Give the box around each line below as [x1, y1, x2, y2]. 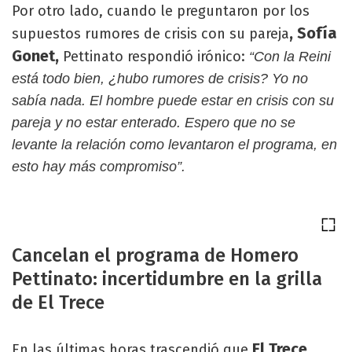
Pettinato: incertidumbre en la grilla [12, 267, 322, 290]
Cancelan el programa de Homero [12, 244, 299, 266]
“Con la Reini [249, 48, 331, 64]
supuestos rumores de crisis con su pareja [12, 24, 289, 42]
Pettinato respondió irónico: [63, 47, 249, 65]
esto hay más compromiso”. [12, 158, 185, 174]
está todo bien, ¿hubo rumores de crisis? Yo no [12, 70, 308, 86]
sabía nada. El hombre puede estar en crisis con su [12, 92, 334, 108]
